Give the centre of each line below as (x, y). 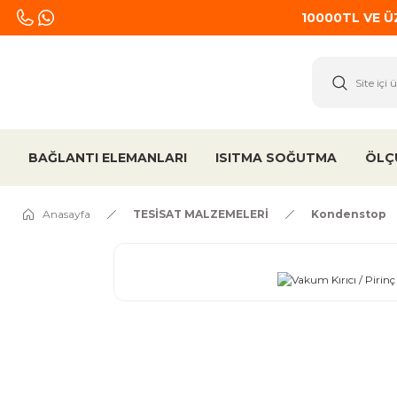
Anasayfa (66, 214)
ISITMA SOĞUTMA (276, 157)
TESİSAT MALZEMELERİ (201, 214)
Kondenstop (349, 214)
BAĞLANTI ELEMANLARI (108, 157)
